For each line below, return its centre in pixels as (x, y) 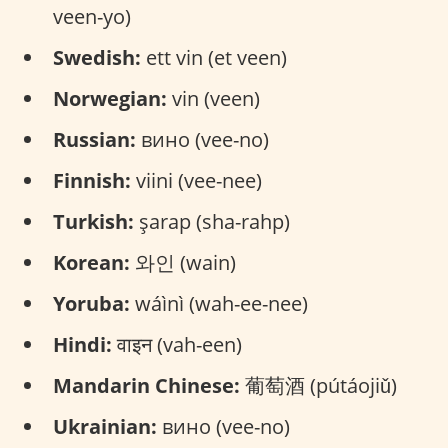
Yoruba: (91, 303)
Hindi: (82, 344)
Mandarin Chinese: (146, 385)
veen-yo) (92, 16)
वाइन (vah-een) (177, 344)
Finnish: (92, 180)
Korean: (91, 262)
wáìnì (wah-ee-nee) (219, 303)
